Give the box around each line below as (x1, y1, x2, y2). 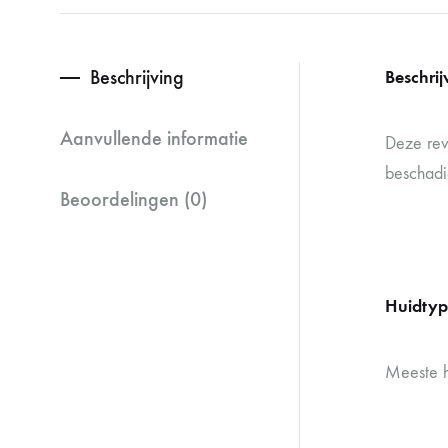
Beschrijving (90, 65, 184, 89)
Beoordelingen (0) (60, 187, 207, 211)
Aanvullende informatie (60, 126, 248, 150)
